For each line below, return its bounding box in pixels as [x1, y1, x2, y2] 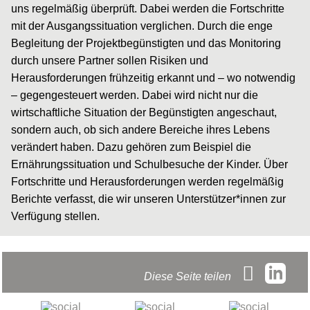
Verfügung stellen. [11, 210, 100, 222]
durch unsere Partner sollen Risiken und [11, 54, 208, 66]
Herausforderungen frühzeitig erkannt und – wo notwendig [11, 71, 295, 84]
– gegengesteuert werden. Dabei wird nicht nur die [11, 89, 258, 101]
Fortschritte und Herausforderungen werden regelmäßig [11, 175, 284, 188]
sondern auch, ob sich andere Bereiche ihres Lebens [11, 123, 270, 136]
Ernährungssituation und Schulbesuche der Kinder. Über [11, 158, 288, 170]
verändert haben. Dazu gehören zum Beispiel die [11, 140, 251, 153]
